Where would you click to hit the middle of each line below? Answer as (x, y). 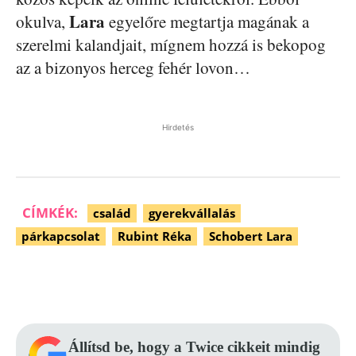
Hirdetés (178, 128)
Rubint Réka (155, 236)
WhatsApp (305, 284)
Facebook (80, 284)
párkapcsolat (61, 236)
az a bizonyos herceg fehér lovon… (133, 68)
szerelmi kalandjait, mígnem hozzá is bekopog (171, 45)
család (112, 213)
